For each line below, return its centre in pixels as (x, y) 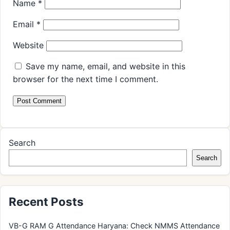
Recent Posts (46, 201)
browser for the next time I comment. (85, 79)
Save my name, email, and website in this (106, 66)
